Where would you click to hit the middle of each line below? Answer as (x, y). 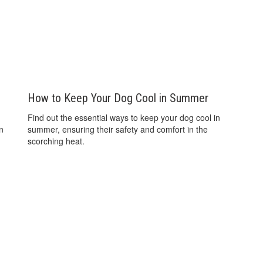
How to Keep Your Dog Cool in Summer (118, 98)
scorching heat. (56, 141)
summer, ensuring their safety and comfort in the (118, 129)
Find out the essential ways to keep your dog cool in (124, 118)
